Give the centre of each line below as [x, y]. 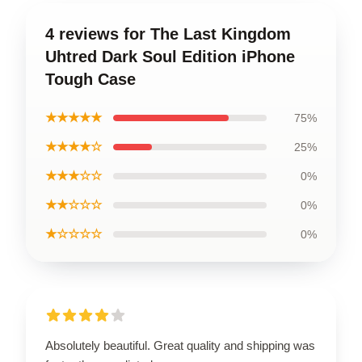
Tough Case [90, 79]
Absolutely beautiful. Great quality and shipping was [180, 345]
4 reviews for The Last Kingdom [168, 34]
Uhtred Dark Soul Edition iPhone [170, 56]
